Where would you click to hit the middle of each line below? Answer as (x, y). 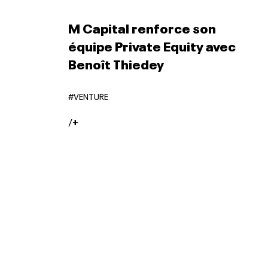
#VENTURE (88, 96)
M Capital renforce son (142, 27)
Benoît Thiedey (116, 63)
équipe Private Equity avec (152, 45)
